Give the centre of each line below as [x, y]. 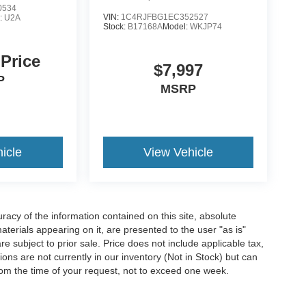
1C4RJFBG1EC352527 [164, 17]
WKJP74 [206, 27]
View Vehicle [178, 153]
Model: [176, 27]
